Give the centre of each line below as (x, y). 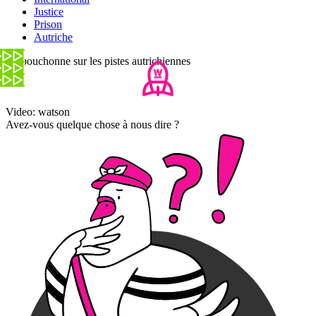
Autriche (53, 37)
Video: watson (38, 111)
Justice (49, 11)
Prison (48, 24)
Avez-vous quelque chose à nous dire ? (92, 124)
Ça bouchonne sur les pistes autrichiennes (98, 61)
